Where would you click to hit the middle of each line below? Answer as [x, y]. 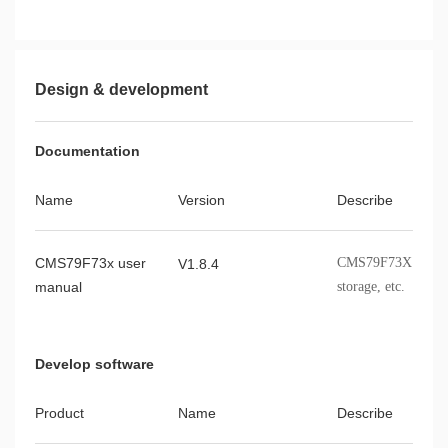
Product [59, 412]
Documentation [87, 150]
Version [201, 199]
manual [58, 286]
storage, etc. [371, 286]
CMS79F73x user [90, 262]
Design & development [121, 89]
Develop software [94, 363]
